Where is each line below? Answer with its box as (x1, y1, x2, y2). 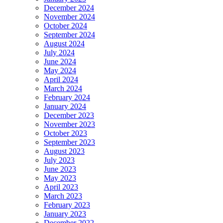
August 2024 (44, 39, 85, 48)
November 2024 (44, 12, 95, 21)
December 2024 (44, 3, 94, 12)
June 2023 (44, 164, 76, 173)
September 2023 (44, 137, 95, 146)
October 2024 (44, 21, 87, 30)
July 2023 (44, 155, 75, 164)
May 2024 (44, 66, 76, 75)
